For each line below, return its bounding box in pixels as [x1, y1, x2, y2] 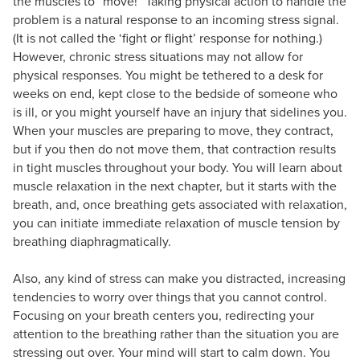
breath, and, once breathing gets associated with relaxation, [13, 194, 347, 214]
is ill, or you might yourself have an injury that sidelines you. [13, 102, 347, 121]
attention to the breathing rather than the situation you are [13, 324, 339, 343]
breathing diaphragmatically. [13, 231, 171, 251]
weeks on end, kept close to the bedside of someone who [13, 84, 337, 103]
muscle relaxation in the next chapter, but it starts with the [13, 176, 337, 195]
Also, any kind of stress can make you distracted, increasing [13, 268, 346, 288]
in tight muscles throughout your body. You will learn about [13, 157, 342, 177]
